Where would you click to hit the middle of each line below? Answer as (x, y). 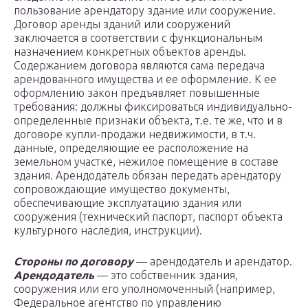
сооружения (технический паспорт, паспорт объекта (148, 217)
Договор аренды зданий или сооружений (122, 24)
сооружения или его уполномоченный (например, (144, 289)
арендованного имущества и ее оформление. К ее (145, 79)
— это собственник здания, (166, 275)
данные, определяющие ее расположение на (131, 148)
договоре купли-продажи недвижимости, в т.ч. (135, 134)
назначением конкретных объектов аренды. (130, 52)
